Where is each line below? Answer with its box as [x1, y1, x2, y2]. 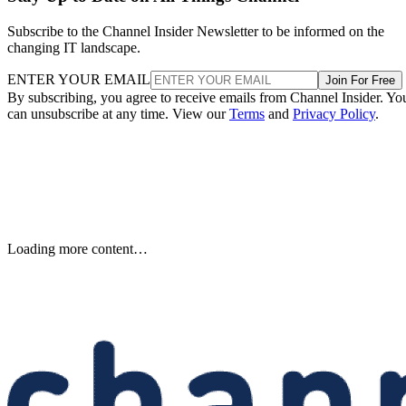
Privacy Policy [293, 105, 375, 121]
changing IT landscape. [7, 39, 140, 55]
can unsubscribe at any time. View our [7, 105, 229, 121]
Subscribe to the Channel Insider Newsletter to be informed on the [7, 23, 384, 39]
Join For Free [325, 72, 395, 87]
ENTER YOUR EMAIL [7, 71, 150, 87]
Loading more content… [7, 240, 148, 256]
